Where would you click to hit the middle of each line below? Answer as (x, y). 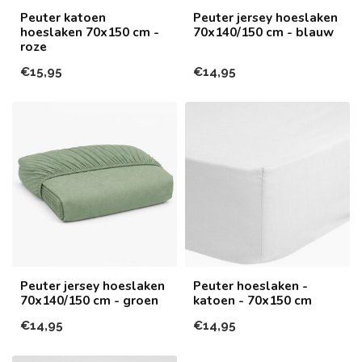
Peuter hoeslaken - (250, 285)
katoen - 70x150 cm (253, 300)
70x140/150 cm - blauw (263, 32)
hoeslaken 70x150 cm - (90, 32)
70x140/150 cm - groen (89, 300)
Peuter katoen (63, 17)
